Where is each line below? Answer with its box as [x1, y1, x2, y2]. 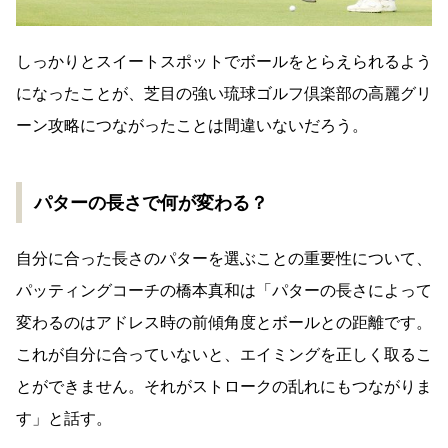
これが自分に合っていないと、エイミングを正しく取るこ [16, 345, 432, 365]
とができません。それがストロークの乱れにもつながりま [16, 377, 432, 397]
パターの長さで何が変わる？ [34, 192, 268, 214]
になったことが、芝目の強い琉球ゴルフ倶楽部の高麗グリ [16, 84, 432, 104]
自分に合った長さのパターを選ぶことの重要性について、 [16, 249, 432, 269]
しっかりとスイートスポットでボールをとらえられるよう [16, 52, 432, 72]
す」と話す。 [16, 409, 112, 429]
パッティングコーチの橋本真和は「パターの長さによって [16, 281, 432, 301]
